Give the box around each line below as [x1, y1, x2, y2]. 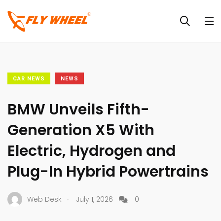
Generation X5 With [7, 120, 154, 141]
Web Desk [27, 194, 62, 204]
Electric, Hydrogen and [7, 141, 176, 161]
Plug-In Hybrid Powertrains [7, 161, 209, 182]
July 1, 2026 [76, 194, 113, 204]
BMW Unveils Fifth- [7, 99, 149, 120]
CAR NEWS [13, 75, 45, 82]
